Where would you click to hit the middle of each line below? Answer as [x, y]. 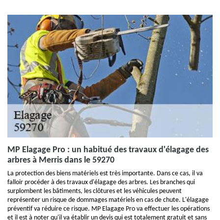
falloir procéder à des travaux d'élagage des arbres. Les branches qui [101, 182]
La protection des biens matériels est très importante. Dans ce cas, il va [105, 174]
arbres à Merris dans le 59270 [61, 160]
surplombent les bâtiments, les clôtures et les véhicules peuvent [95, 191]
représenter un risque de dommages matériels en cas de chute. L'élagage [108, 200]
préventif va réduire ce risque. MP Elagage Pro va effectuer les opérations [109, 209]
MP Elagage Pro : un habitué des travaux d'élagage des [108, 150]
